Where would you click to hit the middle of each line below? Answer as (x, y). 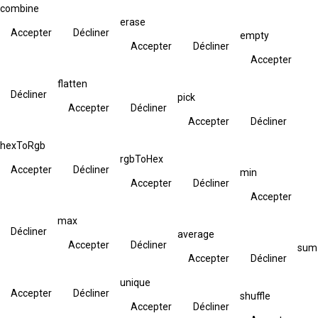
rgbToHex (142, 159)
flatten (72, 83)
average (196, 234)
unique (135, 282)
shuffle (255, 296)
